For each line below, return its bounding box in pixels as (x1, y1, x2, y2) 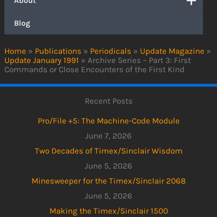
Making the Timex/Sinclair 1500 (49, 205, 168, 216)
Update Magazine (140, 46, 205, 56)
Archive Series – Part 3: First (88, 55, 191, 65)
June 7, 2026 (85, 130, 132, 140)
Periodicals (90, 46, 132, 56)
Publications (35, 46, 82, 56)
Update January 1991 (4, 55, 79, 65)
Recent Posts (84, 96, 133, 106)
